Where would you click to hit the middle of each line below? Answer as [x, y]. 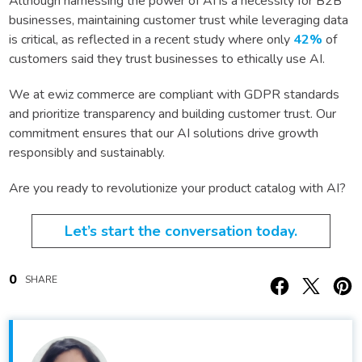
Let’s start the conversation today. [181, 231]
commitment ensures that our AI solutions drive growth [164, 133]
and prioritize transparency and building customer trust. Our [173, 114]
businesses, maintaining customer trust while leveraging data [179, 20]
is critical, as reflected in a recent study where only [151, 39]
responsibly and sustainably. [87, 152]
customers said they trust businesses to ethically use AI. [168, 59]
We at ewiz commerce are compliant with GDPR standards [174, 94]
